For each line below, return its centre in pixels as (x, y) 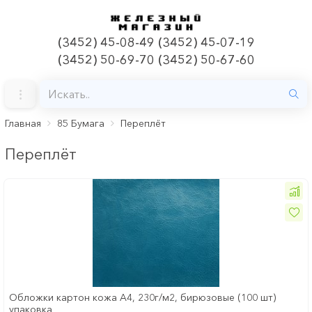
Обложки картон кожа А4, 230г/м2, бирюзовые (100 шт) (142, 298)
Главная (23, 124)
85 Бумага (81, 124)
